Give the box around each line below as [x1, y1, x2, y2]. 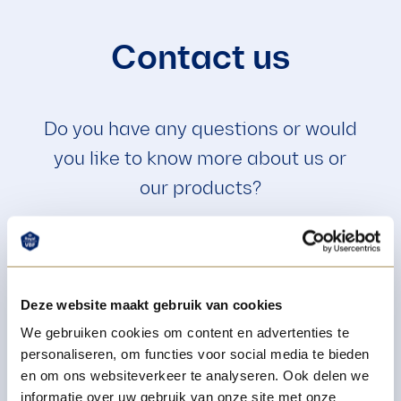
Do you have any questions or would [43, 118, 357, 141]
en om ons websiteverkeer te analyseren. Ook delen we [21, 367, 369, 383]
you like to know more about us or [54, 148, 347, 170]
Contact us [110, 38, 290, 79]
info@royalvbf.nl [124, 338, 255, 356]
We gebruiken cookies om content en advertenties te [21, 324, 349, 340]
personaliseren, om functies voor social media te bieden [21, 346, 370, 362]
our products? [139, 177, 261, 200]
